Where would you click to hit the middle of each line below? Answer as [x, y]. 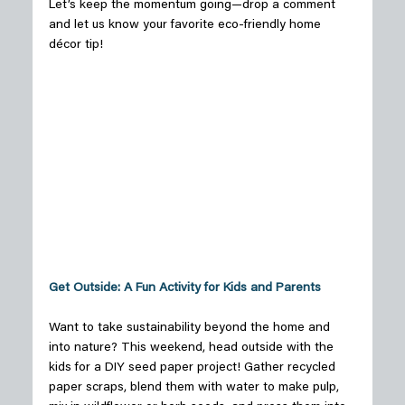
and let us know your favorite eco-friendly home [186, 26]
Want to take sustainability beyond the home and [191, 328]
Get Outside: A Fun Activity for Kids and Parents [184, 288]
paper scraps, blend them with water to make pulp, [195, 387]
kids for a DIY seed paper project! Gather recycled [193, 367]
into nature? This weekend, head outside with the [193, 348]
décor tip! [77, 46]
